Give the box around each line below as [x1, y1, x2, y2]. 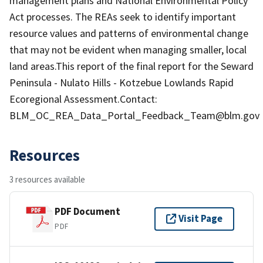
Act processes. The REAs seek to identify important [9, 9, 236, 23]
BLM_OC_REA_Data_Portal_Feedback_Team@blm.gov [9, 108, 259, 122]
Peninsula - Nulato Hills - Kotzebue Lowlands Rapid [9, 75, 234, 89]
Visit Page [178, 212, 222, 225]
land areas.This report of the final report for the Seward [9, 59, 254, 73]
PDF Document [55, 205, 120, 218]
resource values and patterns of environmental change [9, 26, 248, 40]
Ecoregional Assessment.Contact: [9, 92, 157, 106]
